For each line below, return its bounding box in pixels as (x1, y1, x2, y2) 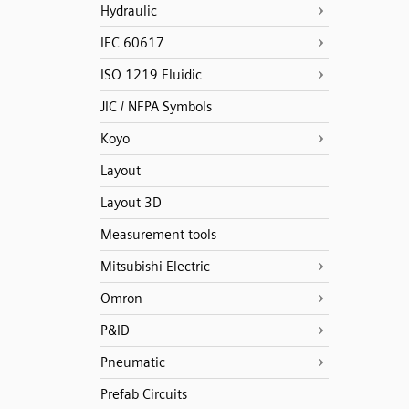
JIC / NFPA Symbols (100, 99, 212, 115)
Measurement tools (100, 226, 216, 243)
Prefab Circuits (100, 386, 187, 403)
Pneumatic (100, 354, 165, 371)
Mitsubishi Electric (100, 258, 210, 275)
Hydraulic (100, 3, 157, 19)
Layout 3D (100, 194, 162, 211)
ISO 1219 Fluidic (100, 67, 202, 83)
